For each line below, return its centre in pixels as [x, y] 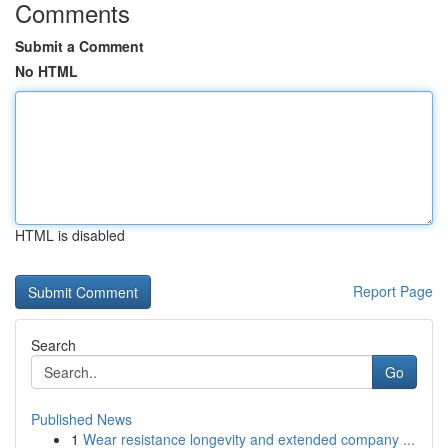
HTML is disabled [70, 235]
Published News [81, 419]
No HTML [46, 71]
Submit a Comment [79, 46]
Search [53, 345]
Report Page [393, 291]
